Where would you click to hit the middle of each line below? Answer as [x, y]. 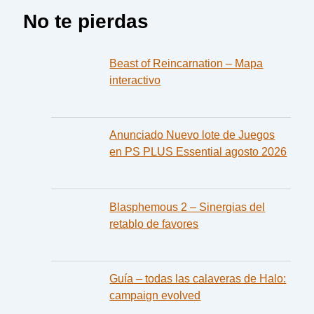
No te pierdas [86, 21]
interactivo [135, 80]
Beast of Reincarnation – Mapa [186, 63]
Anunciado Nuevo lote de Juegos [192, 135]
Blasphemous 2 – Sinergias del [187, 206]
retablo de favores [154, 223]
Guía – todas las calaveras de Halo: [198, 279]
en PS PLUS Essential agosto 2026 [198, 152]
